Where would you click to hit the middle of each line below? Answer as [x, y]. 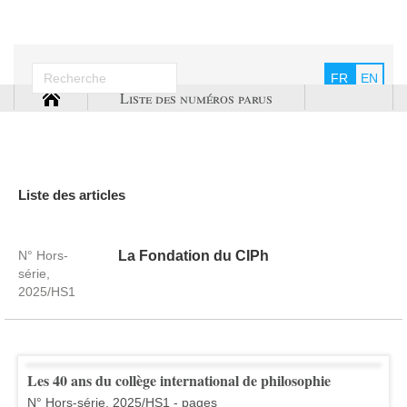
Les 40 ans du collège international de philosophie [179, 380]
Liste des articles [72, 194]
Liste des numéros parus [196, 98]
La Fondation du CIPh [193, 255]
